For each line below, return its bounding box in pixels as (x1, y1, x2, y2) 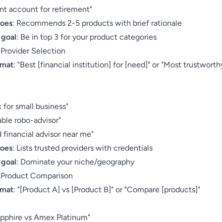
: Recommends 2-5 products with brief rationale (12, 18, 182, 28)
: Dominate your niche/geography (16, 157, 134, 166)
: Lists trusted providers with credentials (12, 143, 153, 153)
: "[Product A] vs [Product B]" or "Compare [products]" (13, 185, 200, 194)
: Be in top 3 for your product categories (16, 32, 157, 42)
